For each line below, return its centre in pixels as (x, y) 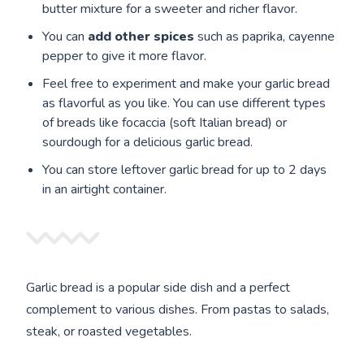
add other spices (141, 36)
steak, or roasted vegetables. (109, 331)
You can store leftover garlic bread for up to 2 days (185, 169)
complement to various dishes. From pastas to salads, (178, 309)
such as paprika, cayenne (265, 36)
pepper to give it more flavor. (125, 56)
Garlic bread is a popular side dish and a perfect (158, 287)
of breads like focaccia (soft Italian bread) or (165, 122)
